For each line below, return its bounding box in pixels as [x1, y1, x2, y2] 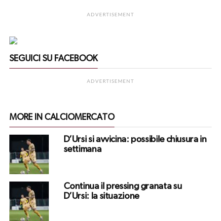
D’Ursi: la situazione [63, 192, 139, 201]
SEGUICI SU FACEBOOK [9, 54, 98, 64]
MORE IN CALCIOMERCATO [9, 113, 114, 122]
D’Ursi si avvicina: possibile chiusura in [63, 135, 207, 145]
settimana [63, 145, 102, 154]
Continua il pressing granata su [63, 182, 182, 191]
